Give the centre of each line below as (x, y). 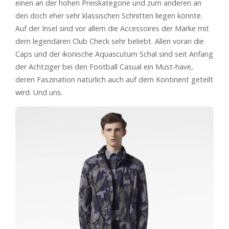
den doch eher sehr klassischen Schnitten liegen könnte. (109, 16)
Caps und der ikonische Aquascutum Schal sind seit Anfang (114, 54)
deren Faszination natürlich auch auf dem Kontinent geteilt (114, 80)
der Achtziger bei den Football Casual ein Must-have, (104, 67)
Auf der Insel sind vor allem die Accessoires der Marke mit (112, 29)
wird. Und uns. (39, 93)
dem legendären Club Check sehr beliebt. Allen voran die (110, 41)
